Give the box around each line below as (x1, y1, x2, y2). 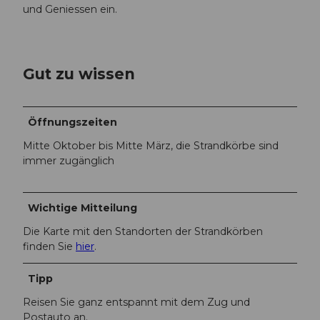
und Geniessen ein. (23, 3, 117, 16)
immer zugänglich (23, 154, 114, 167)
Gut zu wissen (23, 64, 135, 84)
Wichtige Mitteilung (28, 201, 138, 214)
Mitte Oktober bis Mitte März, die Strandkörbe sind (23, 139, 279, 152)
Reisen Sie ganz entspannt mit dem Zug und (23, 295, 250, 309)
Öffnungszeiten (28, 115, 118, 129)
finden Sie (23, 239, 76, 253)
